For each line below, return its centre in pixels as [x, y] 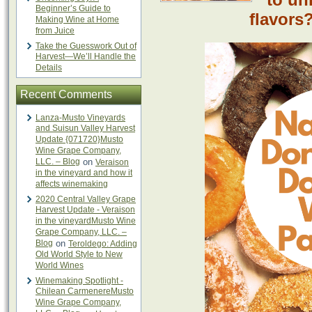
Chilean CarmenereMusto [85, 291]
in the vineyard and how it [84, 173]
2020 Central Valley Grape [86, 199]
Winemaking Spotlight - [79, 281]
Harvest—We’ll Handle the [86, 57]
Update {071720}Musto [79, 140]
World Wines [60, 266]
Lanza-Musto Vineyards [80, 118]
